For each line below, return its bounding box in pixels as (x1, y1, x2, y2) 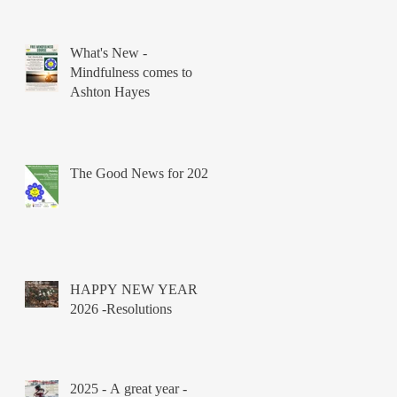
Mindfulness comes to (70, 64, 192, 80)
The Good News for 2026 (70, 165, 215, 181)
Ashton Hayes (70, 83, 150, 99)
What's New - (70, 44, 147, 60)
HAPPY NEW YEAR (70, 281, 198, 297)
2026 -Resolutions (70, 300, 172, 316)
